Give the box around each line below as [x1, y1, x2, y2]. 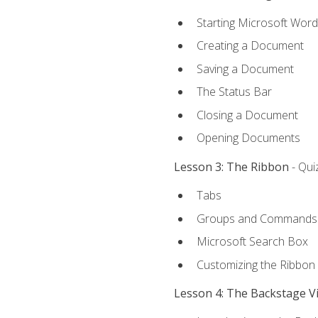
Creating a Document [196, 38, 304, 54]
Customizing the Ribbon [196, 256, 315, 273]
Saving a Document [196, 60, 294, 77]
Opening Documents [196, 130, 300, 146]
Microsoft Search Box [196, 234, 308, 250]
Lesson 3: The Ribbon [173, 158, 289, 175]
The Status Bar [196, 84, 272, 100]
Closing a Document [196, 106, 298, 123]
